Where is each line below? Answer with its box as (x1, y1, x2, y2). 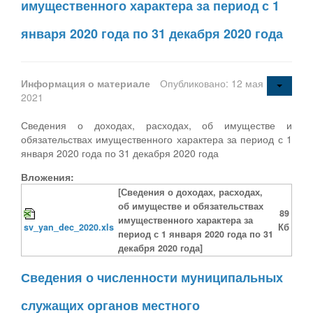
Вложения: (21, 169, 74, 184)
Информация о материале (21, 75, 153, 90)
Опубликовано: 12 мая (160, 75, 263, 90)
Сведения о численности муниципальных (21, 268, 283, 286)
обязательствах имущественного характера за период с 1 (21, 131, 292, 146)
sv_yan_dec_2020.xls (24, 220, 114, 233)
